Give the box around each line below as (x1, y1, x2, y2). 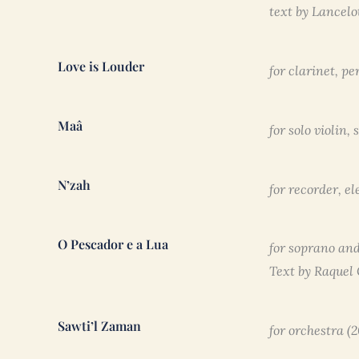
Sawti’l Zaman (58, 317, 141, 335)
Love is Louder (58, 58, 144, 75)
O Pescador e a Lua (58, 236, 168, 253)
